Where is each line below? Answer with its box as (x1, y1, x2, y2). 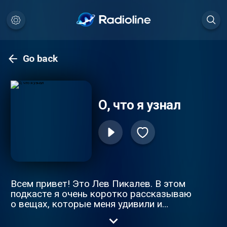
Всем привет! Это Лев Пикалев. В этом (10, 177, 185, 190)
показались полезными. (10, 208, 117, 220)
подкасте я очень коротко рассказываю (10, 187, 192, 200)
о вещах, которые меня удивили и (10, 198, 162, 210)
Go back (22, 53, 58, 65)
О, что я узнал (98, 97, 181, 113)
